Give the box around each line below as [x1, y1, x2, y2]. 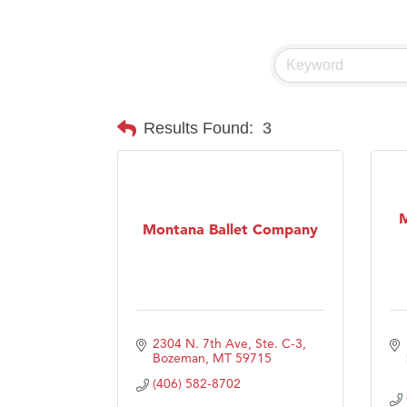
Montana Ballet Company [143, 220, 318, 239]
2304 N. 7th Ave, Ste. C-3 [152, 334, 303, 352]
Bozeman [152, 349, 205, 366]
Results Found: [144, 119, 253, 138]
